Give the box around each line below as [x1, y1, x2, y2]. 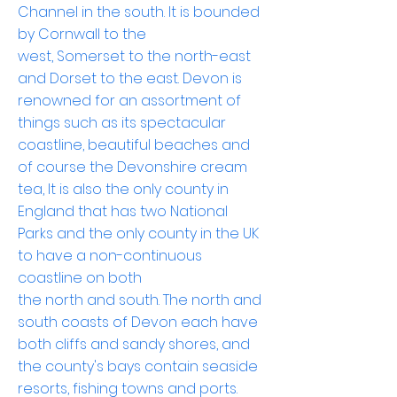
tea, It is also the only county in [18, 179, 229, 199]
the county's [18, 356, 107, 377]
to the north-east [125, 46, 251, 66]
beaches [154, 135, 218, 155]
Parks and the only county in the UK [18, 223, 259, 244]
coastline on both [18, 268, 142, 288]
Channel [18, 2, 78, 22]
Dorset [50, 68, 97, 89]
